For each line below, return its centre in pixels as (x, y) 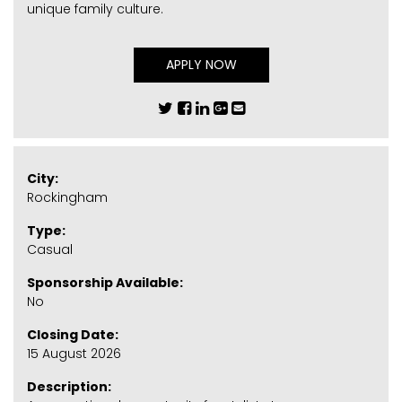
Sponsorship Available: (105, 283)
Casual (50, 249)
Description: (69, 387)
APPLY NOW (201, 64)
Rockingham (67, 197)
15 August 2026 (74, 354)
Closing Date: (73, 335)
